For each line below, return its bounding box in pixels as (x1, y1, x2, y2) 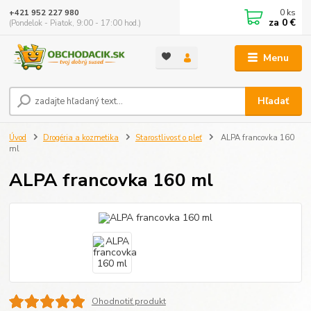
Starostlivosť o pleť (135, 133, 202, 144)
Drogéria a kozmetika (43, 133, 119, 144)
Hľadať (258, 94, 289, 108)
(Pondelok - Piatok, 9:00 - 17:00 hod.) (9, 17, 142, 28)
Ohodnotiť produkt (91, 296, 166, 308)
